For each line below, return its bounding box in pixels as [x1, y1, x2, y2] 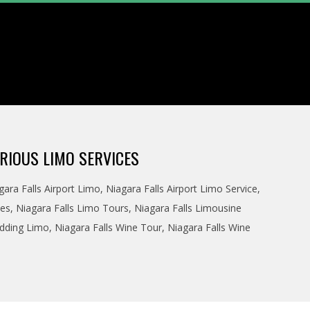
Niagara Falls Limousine [134, 201, 241, 215]
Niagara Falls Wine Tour [55, 221, 162, 234]
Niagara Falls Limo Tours [15, 201, 129, 215]
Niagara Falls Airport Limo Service [106, 182, 257, 195]
